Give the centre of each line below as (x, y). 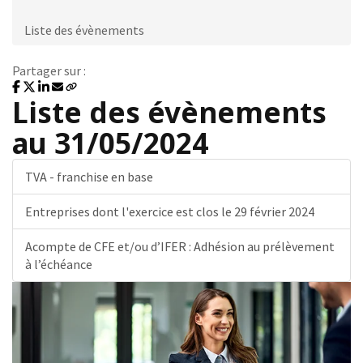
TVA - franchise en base (89, 177)
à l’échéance (59, 264)
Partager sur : (49, 70)
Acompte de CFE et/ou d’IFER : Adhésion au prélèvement (180, 246)
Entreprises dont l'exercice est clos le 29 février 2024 (170, 211)
